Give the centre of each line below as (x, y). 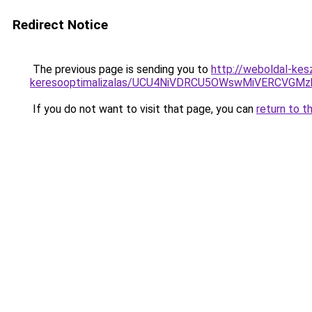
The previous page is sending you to (120, 69)
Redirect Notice (60, 25)
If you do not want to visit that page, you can (143, 109)
